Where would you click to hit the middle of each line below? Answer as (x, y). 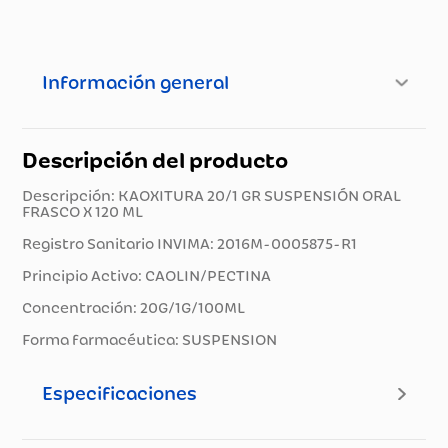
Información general (136, 82)
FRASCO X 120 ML (83, 212)
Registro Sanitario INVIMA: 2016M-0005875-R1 (190, 244)
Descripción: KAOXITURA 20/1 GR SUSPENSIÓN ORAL (212, 196)
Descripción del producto (155, 160)
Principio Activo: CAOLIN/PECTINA (147, 276)
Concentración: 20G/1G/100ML (134, 308)
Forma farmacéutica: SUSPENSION (150, 340)
